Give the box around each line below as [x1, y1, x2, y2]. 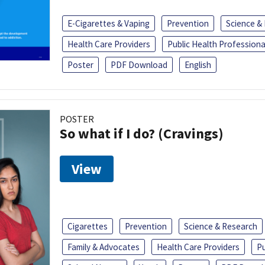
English [185, 59, 211, 70]
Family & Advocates [67, 241, 140, 253]
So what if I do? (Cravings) [60, 124, 224, 143]
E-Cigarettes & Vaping [67, 17, 150, 29]
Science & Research [184, 220, 257, 232]
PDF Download [111, 59, 167, 70]
